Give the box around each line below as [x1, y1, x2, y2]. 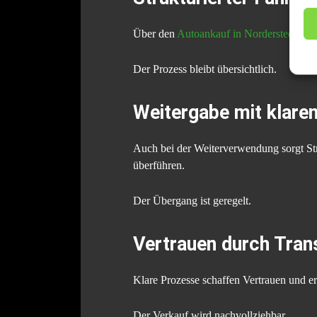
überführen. [133, 159, 185, 172]
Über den [133, 28, 177, 40]
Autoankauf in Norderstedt [177, 28, 296, 40]
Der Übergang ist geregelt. [133, 195, 251, 207]
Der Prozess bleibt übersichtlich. [133, 63, 277, 76]
